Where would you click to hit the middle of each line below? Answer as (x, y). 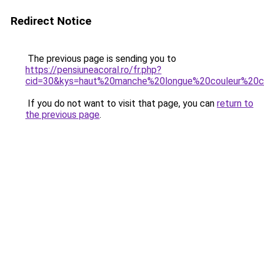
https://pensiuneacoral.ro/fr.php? (93, 70)
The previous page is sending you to (101, 59)
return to (235, 103)
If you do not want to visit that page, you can (121, 103)
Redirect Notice (51, 21)
